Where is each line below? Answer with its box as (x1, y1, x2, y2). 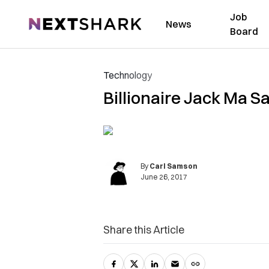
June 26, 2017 (141, 172, 187, 181)
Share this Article (103, 223, 184, 237)
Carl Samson (150, 162, 198, 171)
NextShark (28, 16, 73, 28)
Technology (103, 69, 152, 81)
